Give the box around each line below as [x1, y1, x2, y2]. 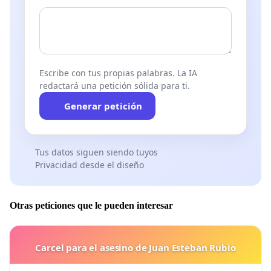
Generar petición [64, 99, 142, 112]
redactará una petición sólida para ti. [39, 79, 190, 91]
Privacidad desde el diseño [34, 158, 144, 171]
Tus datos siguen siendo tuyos [34, 146, 158, 158]
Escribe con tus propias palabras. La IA [39, 67, 197, 79]
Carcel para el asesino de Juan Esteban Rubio [35, 241, 236, 254]
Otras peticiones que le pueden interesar [10, 200, 173, 211]
